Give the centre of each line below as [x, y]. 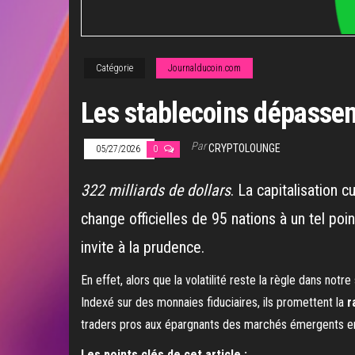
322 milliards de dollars [156, 191]
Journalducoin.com [204, 69]
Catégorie [115, 69]
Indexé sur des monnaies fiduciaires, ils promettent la [214, 303]
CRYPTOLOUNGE [244, 149]
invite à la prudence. [143, 248]
